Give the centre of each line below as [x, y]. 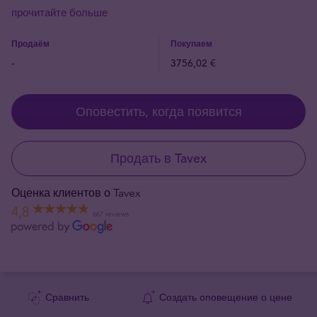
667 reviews [111, 214]
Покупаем [191, 43]
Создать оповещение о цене [225, 297]
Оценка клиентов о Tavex [76, 193]
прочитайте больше [59, 12]
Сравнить [67, 297]
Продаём [30, 43]
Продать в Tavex [158, 158]
